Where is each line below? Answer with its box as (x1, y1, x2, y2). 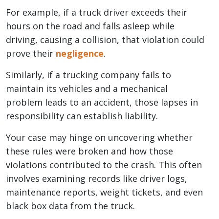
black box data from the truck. (6, 200, 135, 212)
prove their (6, 47, 56, 60)
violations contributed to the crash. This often (6, 159, 202, 171)
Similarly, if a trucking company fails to (6, 69, 171, 81)
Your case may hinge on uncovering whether (6, 131, 193, 144)
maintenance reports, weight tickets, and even (6, 186, 203, 198)
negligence (56, 47, 104, 60)
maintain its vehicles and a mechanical (6, 83, 168, 95)
